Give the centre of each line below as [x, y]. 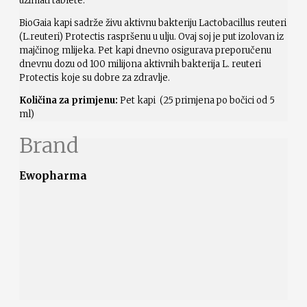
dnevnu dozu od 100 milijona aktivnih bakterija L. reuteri [140, 64]
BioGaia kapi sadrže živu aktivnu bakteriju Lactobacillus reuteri [153, 23]
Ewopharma [53, 175]
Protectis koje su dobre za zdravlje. [95, 77]
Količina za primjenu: [69, 100]
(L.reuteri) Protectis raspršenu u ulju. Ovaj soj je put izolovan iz [151, 36]
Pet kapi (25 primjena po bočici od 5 [196, 100]
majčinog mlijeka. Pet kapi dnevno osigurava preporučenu [145, 50]
